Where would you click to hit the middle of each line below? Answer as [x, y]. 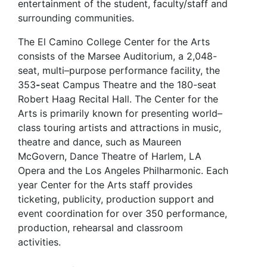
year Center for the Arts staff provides [105, 184]
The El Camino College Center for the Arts [114, 41]
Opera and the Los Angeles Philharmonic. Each [123, 170]
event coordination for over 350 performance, [122, 213]
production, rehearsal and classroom [100, 227]
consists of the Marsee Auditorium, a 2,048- [117, 56]
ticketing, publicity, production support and [116, 199]
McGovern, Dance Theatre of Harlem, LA [110, 156]
